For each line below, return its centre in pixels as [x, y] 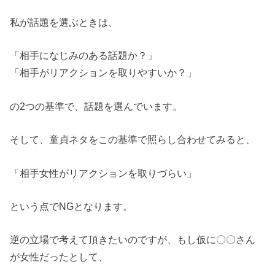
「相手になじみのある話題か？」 [84, 56]
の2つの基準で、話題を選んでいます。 [96, 106]
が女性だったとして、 [59, 257]
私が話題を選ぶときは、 [64, 22]
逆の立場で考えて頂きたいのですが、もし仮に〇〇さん [133, 240]
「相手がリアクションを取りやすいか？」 [103, 73]
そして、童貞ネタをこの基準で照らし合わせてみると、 [133, 140]
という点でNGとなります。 [72, 206]
